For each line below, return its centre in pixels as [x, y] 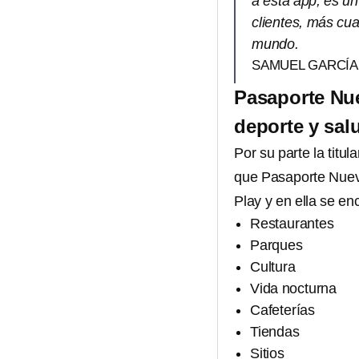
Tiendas [275, 332]
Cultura [273, 267]
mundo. [275, 44]
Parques [276, 245]
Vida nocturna [293, 288]
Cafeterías [282, 310]
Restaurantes [292, 224]
